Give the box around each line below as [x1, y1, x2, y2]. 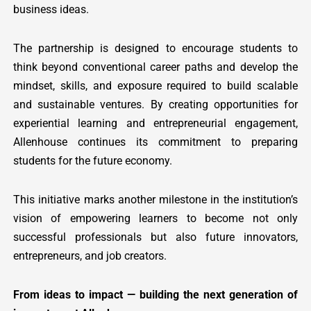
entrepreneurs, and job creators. [12, 249, 167, 262]
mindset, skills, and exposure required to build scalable [12, 79, 299, 93]
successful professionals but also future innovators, [12, 230, 299, 244]
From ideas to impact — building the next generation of [12, 287, 299, 301]
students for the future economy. [12, 154, 172, 168]
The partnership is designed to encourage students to [12, 42, 299, 56]
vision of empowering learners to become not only [12, 211, 299, 225]
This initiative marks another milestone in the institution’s [12, 192, 299, 206]
